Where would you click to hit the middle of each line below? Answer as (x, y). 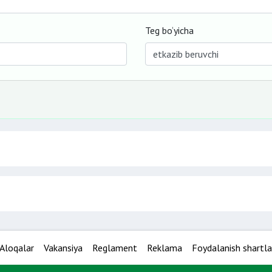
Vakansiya (63, 248)
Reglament (115, 248)
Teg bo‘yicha (169, 30)
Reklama (165, 248)
